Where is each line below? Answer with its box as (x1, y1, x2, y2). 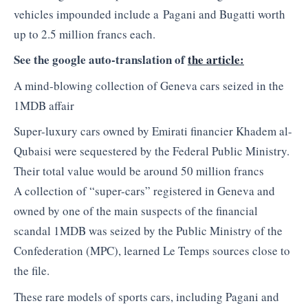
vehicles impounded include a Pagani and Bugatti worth (14, 5, 285, 22)
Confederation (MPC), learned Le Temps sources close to (14, 243, 290, 259)
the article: (188, 51, 244, 69)
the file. (14, 263, 49, 279)
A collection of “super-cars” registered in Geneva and (14, 183, 275, 199)
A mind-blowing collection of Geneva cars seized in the (14, 77, 284, 93)
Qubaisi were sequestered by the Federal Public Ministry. (14, 143, 289, 159)
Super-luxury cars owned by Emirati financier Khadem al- (14, 123, 292, 140)
